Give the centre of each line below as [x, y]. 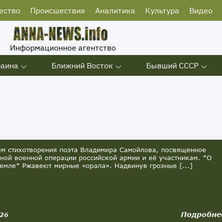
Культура [162, 10]
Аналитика [115, 10]
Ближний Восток [82, 65]
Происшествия [58, 10]
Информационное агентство [63, 48]
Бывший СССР [172, 65]
